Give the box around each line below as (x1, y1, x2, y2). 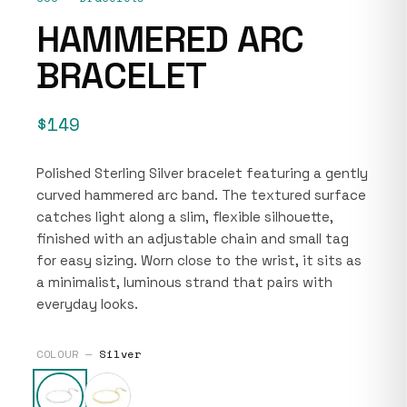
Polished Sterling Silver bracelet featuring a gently (36, 164, 368, 182)
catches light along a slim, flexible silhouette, (36, 207, 333, 225)
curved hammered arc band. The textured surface (36, 185, 366, 203)
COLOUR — (36, 345, 100, 362)
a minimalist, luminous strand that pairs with (36, 273, 333, 291)
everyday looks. (36, 294, 138, 313)
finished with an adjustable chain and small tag (36, 229, 349, 247)
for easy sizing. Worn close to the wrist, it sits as (36, 251, 362, 269)
